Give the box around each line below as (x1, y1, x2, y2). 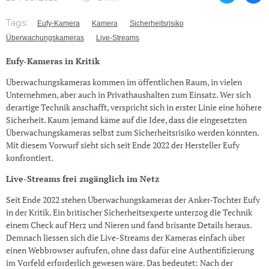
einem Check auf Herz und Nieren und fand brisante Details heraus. (5, 219, 252, 231)
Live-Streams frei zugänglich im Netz (5, 173, 159, 185)
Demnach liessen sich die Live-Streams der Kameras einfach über (5, 232, 245, 244)
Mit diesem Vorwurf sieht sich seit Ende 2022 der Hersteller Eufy (5, 139, 240, 151)
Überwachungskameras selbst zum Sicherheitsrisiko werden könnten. (5, 127, 259, 139)
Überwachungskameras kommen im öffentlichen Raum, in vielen (5, 76, 242, 88)
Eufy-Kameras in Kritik (5, 55, 100, 67)
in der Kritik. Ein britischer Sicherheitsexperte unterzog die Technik (5, 207, 252, 219)
